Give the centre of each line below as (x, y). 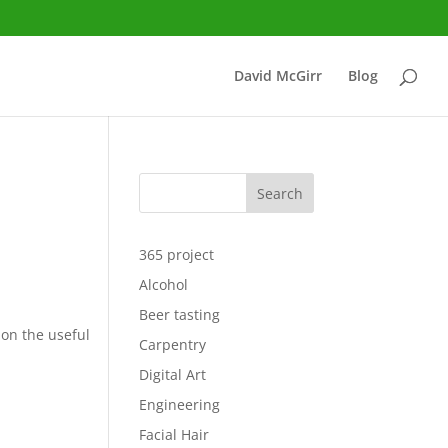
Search (279, 193)
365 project (177, 254)
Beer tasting (180, 314)
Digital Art (173, 374)
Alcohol (164, 284)
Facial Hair (174, 434)
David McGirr (278, 75)
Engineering (180, 404)
